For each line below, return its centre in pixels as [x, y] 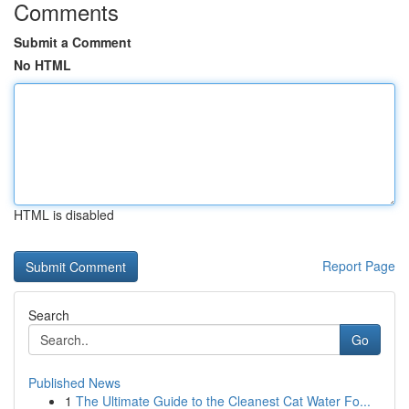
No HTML [42, 65]
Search [49, 315]
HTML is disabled [64, 215]
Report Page [359, 266]
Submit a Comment [73, 42]
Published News [74, 383]
